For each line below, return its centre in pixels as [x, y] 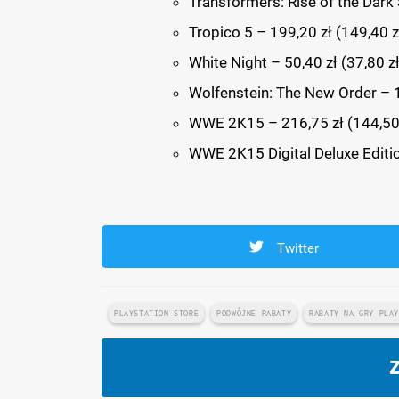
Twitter [298, 248]
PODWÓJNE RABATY [254, 313]
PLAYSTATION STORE [157, 313]
